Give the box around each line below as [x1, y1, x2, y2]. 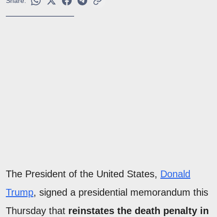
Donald [160, 168, 190, 179]
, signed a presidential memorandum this [33, 186, 208, 198]
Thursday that [6, 205, 68, 216]
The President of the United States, [6, 168, 160, 179]
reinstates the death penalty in [68, 205, 209, 216]
